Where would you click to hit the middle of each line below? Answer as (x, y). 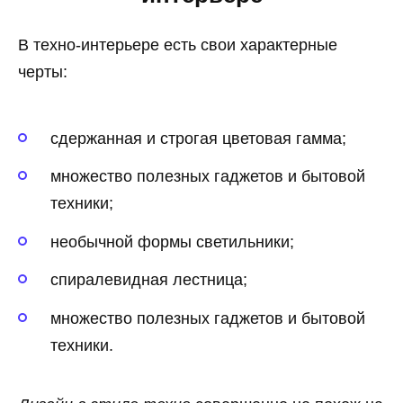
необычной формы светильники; (172, 242)
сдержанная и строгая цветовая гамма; (198, 138)
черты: (43, 72)
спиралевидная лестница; (149, 280)
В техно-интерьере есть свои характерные (178, 45)
